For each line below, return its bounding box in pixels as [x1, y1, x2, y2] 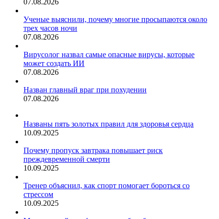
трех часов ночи [23, 24, 77, 33]
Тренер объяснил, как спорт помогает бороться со [23, 181, 190, 190]
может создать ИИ [23, 59, 85, 68]
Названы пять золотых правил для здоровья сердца [23, 120, 194, 129]
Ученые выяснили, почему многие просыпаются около [23, 15, 207, 24]
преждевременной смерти [23, 155, 110, 164]
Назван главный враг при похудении [23, 86, 147, 94]
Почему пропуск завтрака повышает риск [23, 146, 163, 155]
